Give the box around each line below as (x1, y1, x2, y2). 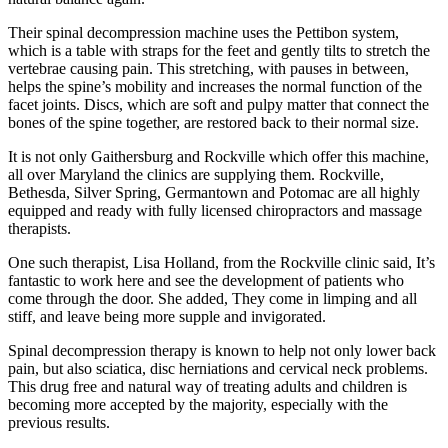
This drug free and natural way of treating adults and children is (8, 377, 407, 395)
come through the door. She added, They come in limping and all (8, 289, 417, 307)
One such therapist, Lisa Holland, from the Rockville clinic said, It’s (8, 253, 435, 271)
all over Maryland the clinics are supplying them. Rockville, (8, 165, 384, 183)
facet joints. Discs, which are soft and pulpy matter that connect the (8, 95, 429, 113)
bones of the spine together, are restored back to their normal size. (8, 113, 419, 131)
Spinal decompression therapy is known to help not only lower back (8, 341, 436, 359)
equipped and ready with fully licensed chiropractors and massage (8, 201, 422, 219)
